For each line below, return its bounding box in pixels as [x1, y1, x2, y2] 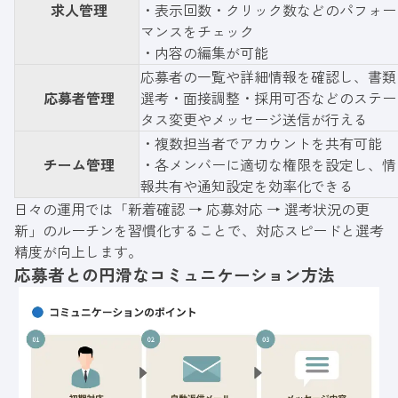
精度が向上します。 [14, 240, 142, 262]
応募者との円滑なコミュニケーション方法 [14, 261, 335, 286]
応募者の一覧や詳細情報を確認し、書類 [140, 65, 396, 87]
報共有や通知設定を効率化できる [140, 174, 354, 196]
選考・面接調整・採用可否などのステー [140, 86, 396, 108]
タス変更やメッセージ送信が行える [140, 107, 368, 130]
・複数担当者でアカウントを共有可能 [140, 131, 382, 154]
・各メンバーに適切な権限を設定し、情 [140, 153, 396, 175]
